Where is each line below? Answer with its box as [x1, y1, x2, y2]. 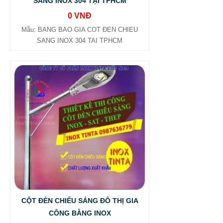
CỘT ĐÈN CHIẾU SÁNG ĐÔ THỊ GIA [21, 197, 138, 205]
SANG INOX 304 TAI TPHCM [37, 37, 122, 44]
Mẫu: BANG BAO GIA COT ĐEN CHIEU [21, 26, 138, 33]
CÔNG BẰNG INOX [48, 209, 111, 217]
